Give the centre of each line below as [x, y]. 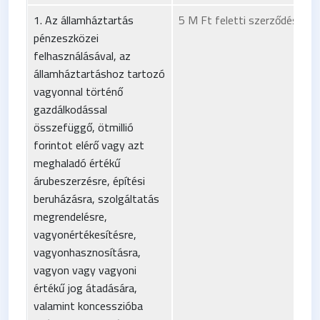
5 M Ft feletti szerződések [244, 20]
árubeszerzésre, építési [89, 180]
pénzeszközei [66, 37]
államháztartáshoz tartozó [99, 73]
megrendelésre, [70, 216]
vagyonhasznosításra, [87, 252]
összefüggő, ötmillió [84, 127]
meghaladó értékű [77, 162]
